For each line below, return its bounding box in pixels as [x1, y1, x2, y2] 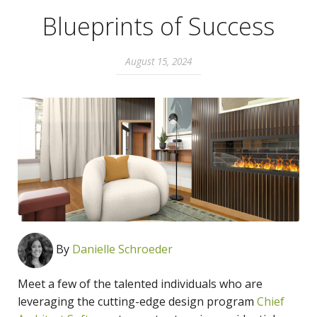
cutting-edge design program [98, 293, 257, 309]
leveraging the [18, 293, 98, 309]
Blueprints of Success [42, 9, 275, 42]
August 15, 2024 [125, 54, 192, 68]
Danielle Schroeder [72, 241, 173, 257]
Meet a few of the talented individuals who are [18, 275, 263, 292]
